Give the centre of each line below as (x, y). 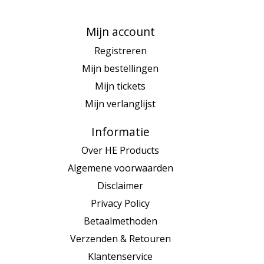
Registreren (120, 50)
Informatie (120, 131)
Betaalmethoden (120, 221)
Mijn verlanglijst (120, 103)
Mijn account (120, 31)
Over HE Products (120, 151)
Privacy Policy (120, 204)
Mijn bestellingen (120, 68)
